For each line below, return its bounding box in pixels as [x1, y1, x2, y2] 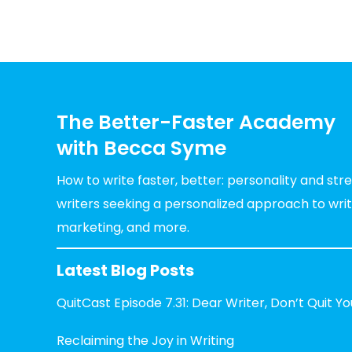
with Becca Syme [57, 134, 226, 162]
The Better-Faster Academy [57, 108, 335, 136]
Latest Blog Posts [57, 258, 194, 281]
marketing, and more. [57, 218, 189, 236]
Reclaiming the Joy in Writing [57, 331, 234, 350]
